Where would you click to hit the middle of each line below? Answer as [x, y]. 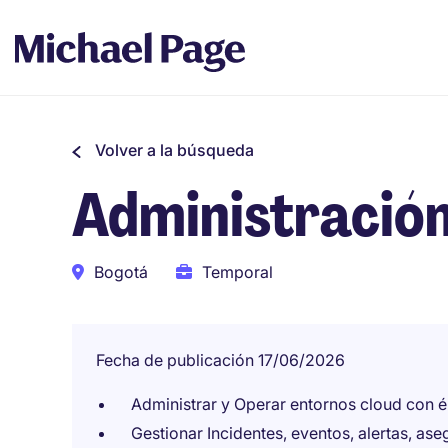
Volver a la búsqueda [174, 150]
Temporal [237, 272]
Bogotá [121, 272]
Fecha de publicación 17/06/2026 [220, 360]
